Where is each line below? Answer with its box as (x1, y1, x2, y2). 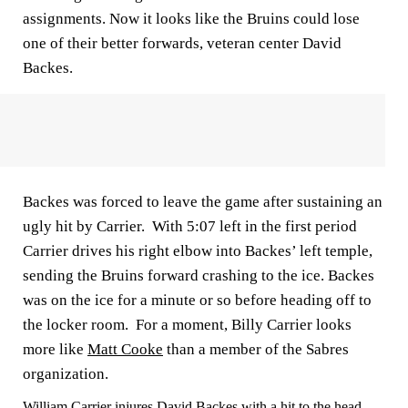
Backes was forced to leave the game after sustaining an (23, 193, 382, 210)
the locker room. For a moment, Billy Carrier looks (23, 316, 352, 333)
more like (23, 341, 87, 358)
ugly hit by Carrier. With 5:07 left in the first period (23, 218, 357, 235)
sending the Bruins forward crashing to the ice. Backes (23, 267, 374, 284)
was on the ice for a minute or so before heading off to (23, 291, 372, 309)
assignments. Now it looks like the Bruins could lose (23, 10, 360, 27)
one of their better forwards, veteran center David (23, 35, 342, 52)
